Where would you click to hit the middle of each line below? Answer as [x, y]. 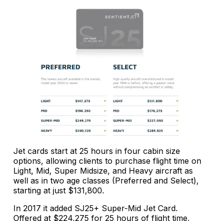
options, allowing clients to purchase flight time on [107, 161]
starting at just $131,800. [59, 191]
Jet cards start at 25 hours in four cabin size [97, 151]
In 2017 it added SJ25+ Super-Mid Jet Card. [95, 208]
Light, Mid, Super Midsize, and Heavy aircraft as [103, 171]
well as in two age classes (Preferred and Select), [106, 181]
